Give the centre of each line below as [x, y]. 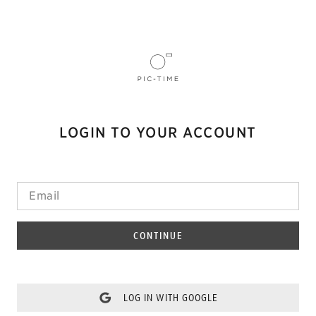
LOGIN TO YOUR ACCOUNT [158, 133]
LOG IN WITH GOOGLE [171, 297]
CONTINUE [158, 235]
